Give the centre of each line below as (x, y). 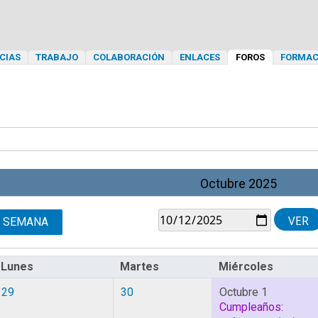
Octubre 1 (243, 292)
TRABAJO (57, 57)
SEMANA (26, 222)
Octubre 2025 (238, 183)
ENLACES (200, 57)
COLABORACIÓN (129, 57)
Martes (139, 267)
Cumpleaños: (251, 307)
